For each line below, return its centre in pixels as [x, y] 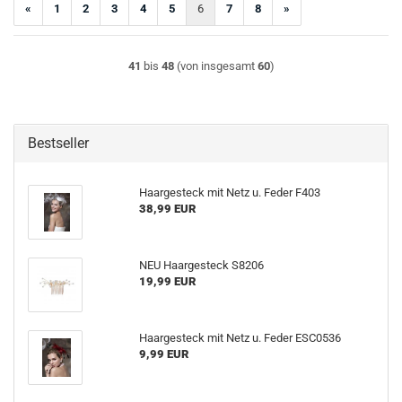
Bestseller [58, 143]
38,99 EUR [167, 209]
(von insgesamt [215, 66]
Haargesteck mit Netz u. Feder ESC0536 [240, 338]
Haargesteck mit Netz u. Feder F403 [229, 192]
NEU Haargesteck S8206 [201, 265]
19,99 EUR [167, 281]
